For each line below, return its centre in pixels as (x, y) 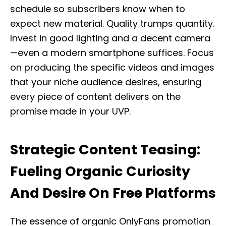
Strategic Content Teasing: (105, 150)
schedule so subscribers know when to (98, 9)
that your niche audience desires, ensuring (106, 82)
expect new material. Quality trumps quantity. (112, 23)
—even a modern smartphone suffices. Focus (112, 53)
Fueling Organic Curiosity (100, 171)
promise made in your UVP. (70, 111)
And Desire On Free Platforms (113, 193)
